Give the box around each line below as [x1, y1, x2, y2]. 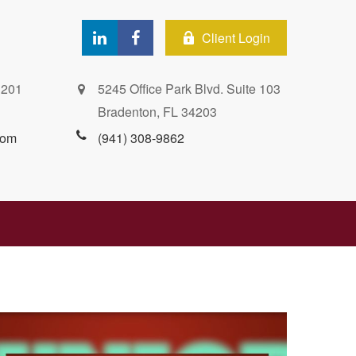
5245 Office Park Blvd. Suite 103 [98, 79, 281, 98]
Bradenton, [98, 103, 160, 121]
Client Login [202, 29, 270, 47]
